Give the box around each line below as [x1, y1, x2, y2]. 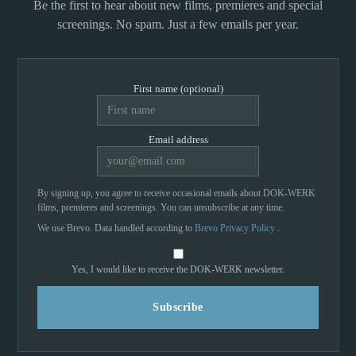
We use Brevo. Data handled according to [37, 222, 195, 234]
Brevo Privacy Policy [195, 222, 277, 234]
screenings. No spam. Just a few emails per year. [57, 17, 299, 32]
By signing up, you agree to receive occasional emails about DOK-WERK [37, 188, 315, 199]
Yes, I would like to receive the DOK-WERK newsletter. [72, 264, 284, 276]
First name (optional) [133, 83, 223, 95]
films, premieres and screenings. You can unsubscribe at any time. [37, 202, 284, 214]
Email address [148, 133, 208, 146]
